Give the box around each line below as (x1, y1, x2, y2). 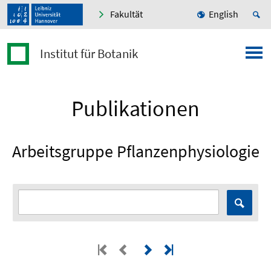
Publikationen (71, 95, 200, 123)
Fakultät (110, 8, 143, 21)
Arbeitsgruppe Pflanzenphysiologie (11, 140, 260, 163)
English (209, 8, 238, 21)
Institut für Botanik (40, 45, 138, 62)
